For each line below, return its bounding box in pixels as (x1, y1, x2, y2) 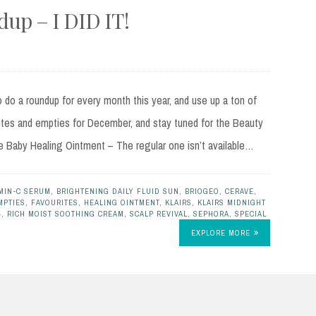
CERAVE (225, 186, 254, 197)
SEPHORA (193, 209, 229, 219)
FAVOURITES (31, 197, 78, 208)
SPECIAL (235, 209, 267, 219)
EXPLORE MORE (190, 228, 250, 238)
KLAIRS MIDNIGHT (197, 197, 266, 208)
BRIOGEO (185, 186, 219, 197)
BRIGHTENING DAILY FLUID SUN (56, 186, 179, 197)
